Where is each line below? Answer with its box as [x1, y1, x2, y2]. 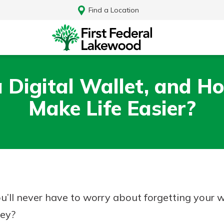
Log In [99, 194, 124, 204]
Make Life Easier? [28, 95, 196, 120]
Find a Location [88, 5, 139, 14]
